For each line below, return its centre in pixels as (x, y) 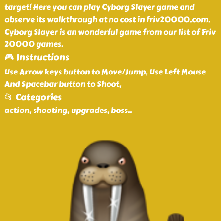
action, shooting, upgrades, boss (66, 110)
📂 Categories (33, 97)
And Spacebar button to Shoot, (63, 84)
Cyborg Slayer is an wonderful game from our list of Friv (110, 32)
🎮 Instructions (37, 57)
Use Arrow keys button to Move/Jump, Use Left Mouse (105, 72)
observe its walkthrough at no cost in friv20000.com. (107, 19)
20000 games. (34, 44)
